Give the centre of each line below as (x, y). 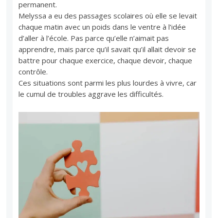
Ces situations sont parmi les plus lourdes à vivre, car (108, 82)
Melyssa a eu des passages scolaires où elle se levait (108, 15)
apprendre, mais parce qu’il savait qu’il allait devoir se (108, 49)
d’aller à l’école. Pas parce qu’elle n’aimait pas (94, 38)
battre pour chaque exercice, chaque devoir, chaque (106, 60)
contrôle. (33, 71)
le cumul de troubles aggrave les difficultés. (91, 94)
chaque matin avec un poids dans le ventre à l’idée (102, 27)
